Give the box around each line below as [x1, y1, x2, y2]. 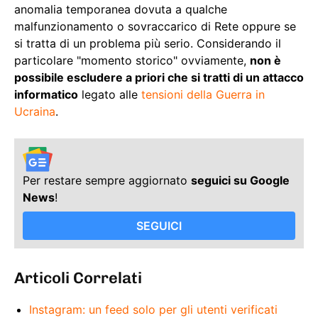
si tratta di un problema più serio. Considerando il [14, 36, 281, 51]
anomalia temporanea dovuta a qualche [14, 2, 227, 17]
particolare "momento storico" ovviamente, [14, 53, 250, 68]
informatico [14, 87, 78, 102]
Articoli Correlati [14, 268, 142, 287]
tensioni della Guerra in [141, 87, 265, 102]
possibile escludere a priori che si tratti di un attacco [14, 70, 304, 85]
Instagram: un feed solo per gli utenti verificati [29, 302, 278, 317]
